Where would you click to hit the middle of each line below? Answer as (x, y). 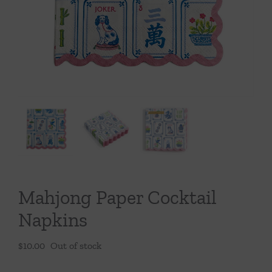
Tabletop (136, 46)
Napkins (53, 220)
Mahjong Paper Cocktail (117, 197)
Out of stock (76, 246)
